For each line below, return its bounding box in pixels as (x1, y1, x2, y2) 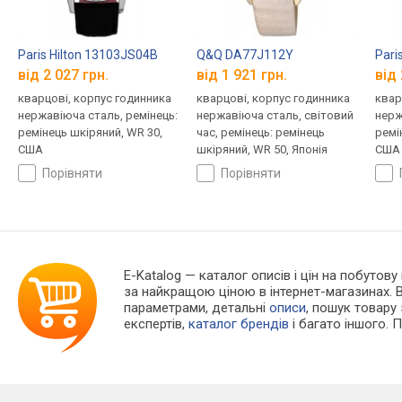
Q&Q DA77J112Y (196, 47, 293, 62)
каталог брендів (188, 316, 290, 333)
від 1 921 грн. (196, 66, 287, 84)
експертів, (124, 316, 189, 333)
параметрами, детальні (124, 300, 270, 317)
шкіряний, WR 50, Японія (196, 143, 328, 157)
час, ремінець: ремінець (196, 126, 325, 140)
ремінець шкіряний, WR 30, (18, 126, 162, 140)
